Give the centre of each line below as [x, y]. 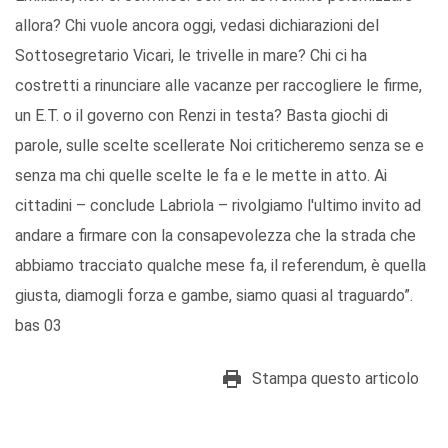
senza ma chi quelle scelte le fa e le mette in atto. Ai [201, 176]
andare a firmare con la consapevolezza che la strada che [215, 236]
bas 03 [38, 326]
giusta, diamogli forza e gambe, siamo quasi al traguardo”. [214, 296]
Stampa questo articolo [335, 379]
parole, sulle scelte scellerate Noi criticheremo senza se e [219, 146]
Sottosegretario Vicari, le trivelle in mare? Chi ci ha [191, 56]
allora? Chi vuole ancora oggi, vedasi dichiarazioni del [197, 26]
